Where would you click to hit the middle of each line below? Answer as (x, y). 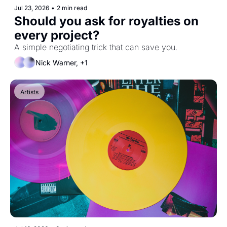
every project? (57, 35)
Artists (29, 92)
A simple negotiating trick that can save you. (96, 47)
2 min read (72, 8)
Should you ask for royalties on (106, 21)
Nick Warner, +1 (62, 62)
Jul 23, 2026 (32, 8)
